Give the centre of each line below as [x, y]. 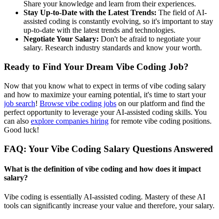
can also [17, 121]
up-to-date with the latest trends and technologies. [99, 30]
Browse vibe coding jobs [78, 103]
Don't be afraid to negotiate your [150, 39]
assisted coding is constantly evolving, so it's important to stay [118, 22]
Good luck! [22, 130]
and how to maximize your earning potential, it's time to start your [105, 94]
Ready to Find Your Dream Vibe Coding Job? [96, 67]
